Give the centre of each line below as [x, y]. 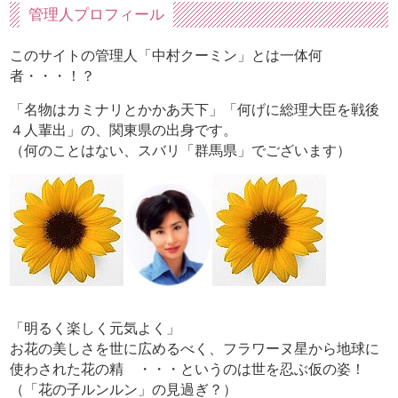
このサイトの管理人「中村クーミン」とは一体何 [167, 56]
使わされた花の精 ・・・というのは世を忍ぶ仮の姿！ [188, 370]
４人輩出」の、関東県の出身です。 [124, 131]
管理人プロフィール [97, 15]
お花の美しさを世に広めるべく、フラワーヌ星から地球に [195, 349]
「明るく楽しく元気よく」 [96, 329]
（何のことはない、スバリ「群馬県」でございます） [181, 151]
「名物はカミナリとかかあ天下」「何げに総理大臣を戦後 [195, 110]
